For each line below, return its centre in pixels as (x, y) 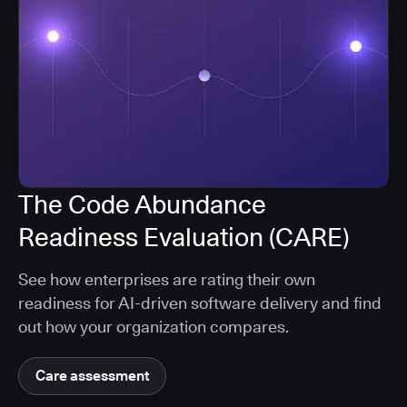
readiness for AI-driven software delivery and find (200, 303)
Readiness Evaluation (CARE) (184, 238)
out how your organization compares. (154, 327)
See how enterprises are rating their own (167, 280)
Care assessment (92, 376)
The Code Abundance (142, 205)
